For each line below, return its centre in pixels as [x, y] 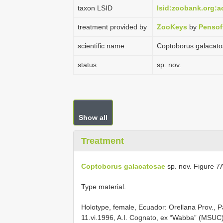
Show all [93, 117]
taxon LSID [95, 8]
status [87, 65]
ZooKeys [172, 27]
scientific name [101, 46]
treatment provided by [112, 27]
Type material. [104, 186]
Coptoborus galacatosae [123, 166]
